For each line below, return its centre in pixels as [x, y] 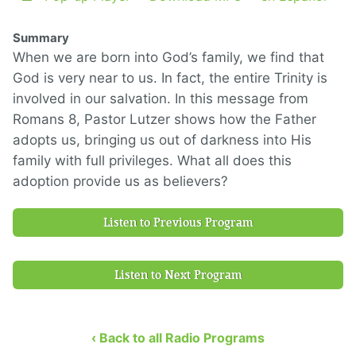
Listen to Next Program [178, 275]
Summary [41, 38]
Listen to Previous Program [178, 222]
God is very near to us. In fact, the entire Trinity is [170, 78]
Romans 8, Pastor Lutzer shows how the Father [164, 119]
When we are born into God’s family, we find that [168, 57]
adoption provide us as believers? [122, 181]
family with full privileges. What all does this [152, 161]
